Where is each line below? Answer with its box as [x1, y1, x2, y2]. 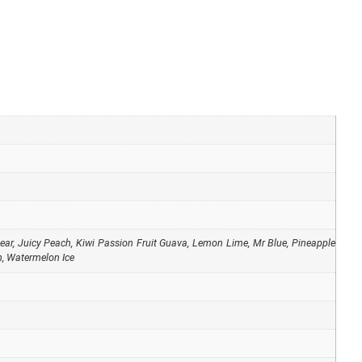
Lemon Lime [192, 237, 248, 250]
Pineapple [292, 237, 336, 250]
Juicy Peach [17, 237, 72, 250]
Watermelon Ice [6, 251, 74, 264]
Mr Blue [252, 237, 288, 250]
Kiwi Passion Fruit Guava [76, 237, 188, 250]
